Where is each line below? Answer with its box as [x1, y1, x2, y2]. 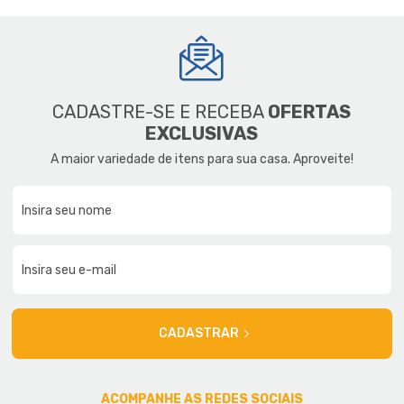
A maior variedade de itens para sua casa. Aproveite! [50, 151, 353, 167]
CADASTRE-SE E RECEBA [52, 100, 269, 123]
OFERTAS [268, 100, 352, 123]
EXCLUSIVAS [145, 122, 259, 144]
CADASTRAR [159, 325, 240, 341]
